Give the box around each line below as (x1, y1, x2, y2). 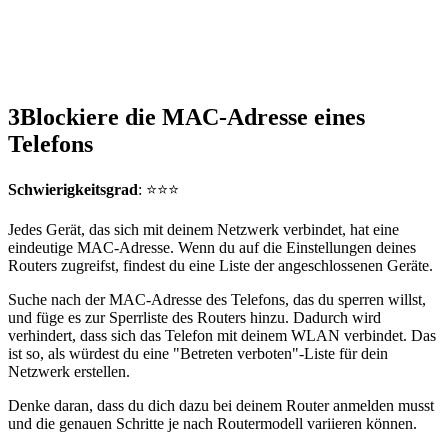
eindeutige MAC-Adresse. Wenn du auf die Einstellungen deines (8, 239, 416, 257)
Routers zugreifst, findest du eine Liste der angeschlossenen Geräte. (8, 257, 433, 275)
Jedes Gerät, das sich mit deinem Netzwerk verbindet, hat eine (8, 221, 399, 239)
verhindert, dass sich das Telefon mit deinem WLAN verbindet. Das (8, 327, 436, 345)
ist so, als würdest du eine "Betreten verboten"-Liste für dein (8, 345, 388, 363)
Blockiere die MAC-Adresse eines (20, 104, 365, 131)
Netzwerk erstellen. (8, 363, 130, 381)
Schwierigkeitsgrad (8, 181, 138, 199)
